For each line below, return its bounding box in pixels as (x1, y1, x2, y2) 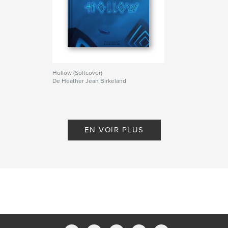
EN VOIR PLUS (84, 125, 144, 134)
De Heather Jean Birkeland (52, 77, 127, 84)
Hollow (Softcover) (52, 69, 103, 76)
